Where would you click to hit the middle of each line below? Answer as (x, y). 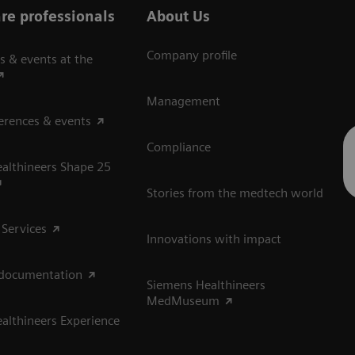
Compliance (179, 147)
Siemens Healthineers (206, 285)
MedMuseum (183, 301)
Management (184, 101)
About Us (179, 17)
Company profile (192, 55)
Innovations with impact (214, 239)
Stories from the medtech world (235, 193)
